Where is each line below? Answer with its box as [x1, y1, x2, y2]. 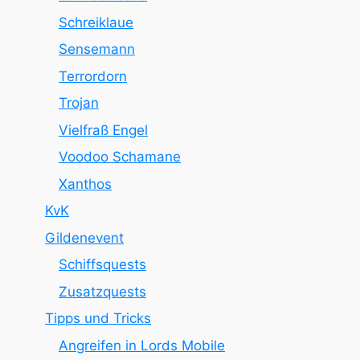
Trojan [59, 95, 99, 111]
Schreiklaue [59, 14, 133, 31]
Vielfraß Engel [59, 121, 148, 138]
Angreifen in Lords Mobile [59, 337, 225, 354]
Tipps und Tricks [45, 310, 151, 326]
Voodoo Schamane [59, 149, 181, 165]
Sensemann [59, 41, 135, 57]
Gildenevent [45, 229, 124, 246]
